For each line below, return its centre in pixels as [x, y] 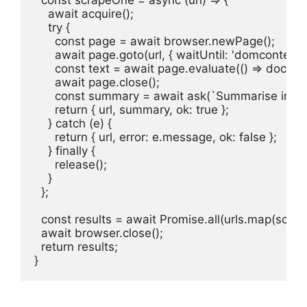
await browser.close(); [99, 233]
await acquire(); [84, 13]
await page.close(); [97, 82]
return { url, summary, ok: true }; [132, 109]
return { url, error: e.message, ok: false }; [156, 137]
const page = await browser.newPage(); [155, 41]
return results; [76, 246]
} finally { [65, 150]
